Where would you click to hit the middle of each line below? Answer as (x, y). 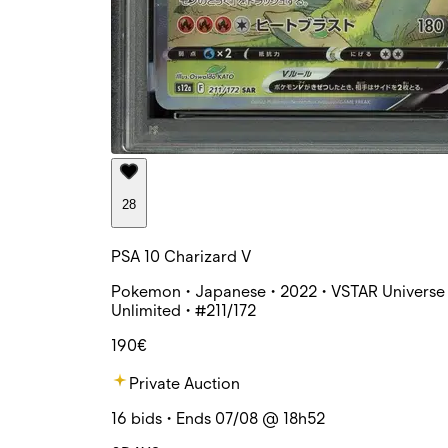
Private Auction (184, 384)
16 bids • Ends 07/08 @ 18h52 (218, 419)
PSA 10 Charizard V (181, 257)
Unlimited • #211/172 (183, 311)
